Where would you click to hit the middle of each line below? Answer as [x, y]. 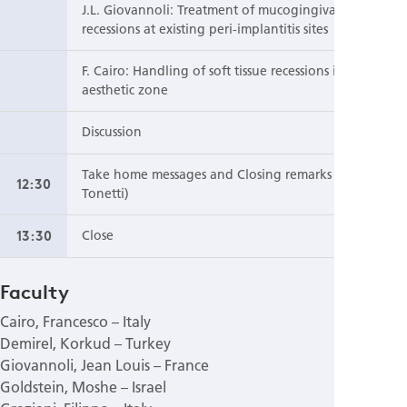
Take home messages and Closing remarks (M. [218, 174]
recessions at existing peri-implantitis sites [205, 29]
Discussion [112, 131]
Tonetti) [105, 193]
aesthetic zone [125, 89]
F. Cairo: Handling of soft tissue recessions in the [225, 70]
